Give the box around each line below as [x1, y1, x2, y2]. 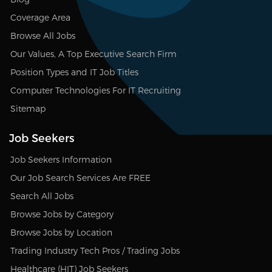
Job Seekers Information [10, 154, 112, 165]
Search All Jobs [10, 190, 73, 201]
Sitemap [10, 103, 46, 114]
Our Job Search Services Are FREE [10, 172, 151, 183]
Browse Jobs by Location [10, 226, 112, 237]
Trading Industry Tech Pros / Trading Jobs [10, 245, 180, 256]
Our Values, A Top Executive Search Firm [10, 48, 177, 59]
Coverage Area [10, 12, 70, 22]
